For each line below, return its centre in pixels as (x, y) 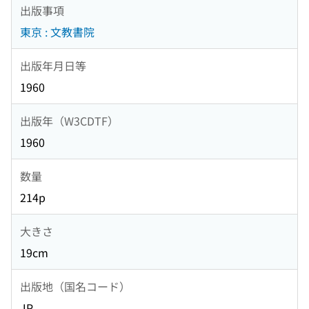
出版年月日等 (53, 65)
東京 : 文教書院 (57, 32)
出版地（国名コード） (75, 286)
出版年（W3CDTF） (69, 120)
